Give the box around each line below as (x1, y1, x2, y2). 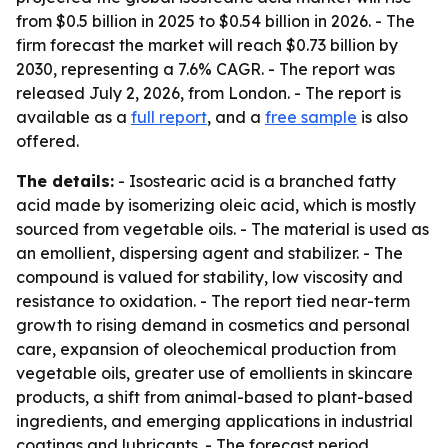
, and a (207, 107, 265, 127)
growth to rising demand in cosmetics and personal (16, 315, 410, 335)
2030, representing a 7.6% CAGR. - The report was (16, 59, 395, 79)
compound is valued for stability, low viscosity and (16, 267, 403, 287)
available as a (16, 107, 131, 127)
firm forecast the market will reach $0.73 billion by (16, 35, 398, 55)
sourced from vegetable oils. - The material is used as (16, 219, 429, 239)
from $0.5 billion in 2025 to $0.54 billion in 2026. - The (16, 11, 415, 31)
